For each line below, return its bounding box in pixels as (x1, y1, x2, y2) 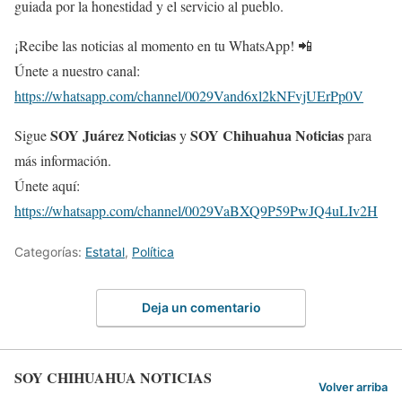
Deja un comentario (141, 300, 261, 316)
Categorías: (14, 243, 85, 259)
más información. (14, 150, 111, 170)
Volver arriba (319, 380, 388, 394)
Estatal (85, 243, 125, 259)
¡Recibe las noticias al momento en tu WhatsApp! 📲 (14, 35, 312, 55)
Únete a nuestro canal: (14, 60, 140, 80)
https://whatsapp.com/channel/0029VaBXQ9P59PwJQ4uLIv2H (14, 200, 378, 220)
